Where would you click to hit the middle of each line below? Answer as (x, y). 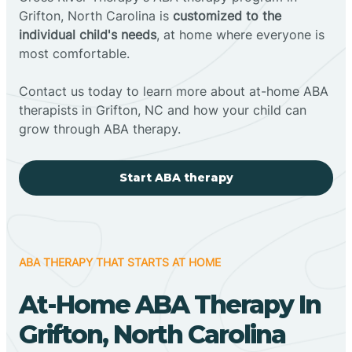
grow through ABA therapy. (100, 128)
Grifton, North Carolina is (96, 15)
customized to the (227, 15)
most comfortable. (74, 53)
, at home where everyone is (240, 34)
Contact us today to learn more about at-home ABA (174, 91)
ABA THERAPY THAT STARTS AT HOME (120, 262)
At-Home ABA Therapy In (170, 304)
